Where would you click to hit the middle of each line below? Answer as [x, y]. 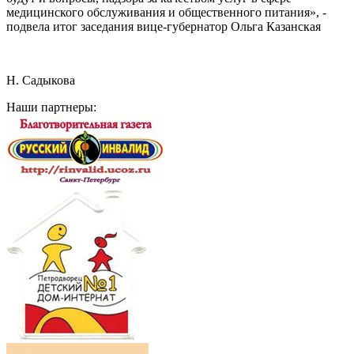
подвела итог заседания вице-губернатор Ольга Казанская [164, 26]
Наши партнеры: [51, 107]
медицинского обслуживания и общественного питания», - [166, 12]
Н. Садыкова [41, 80]
